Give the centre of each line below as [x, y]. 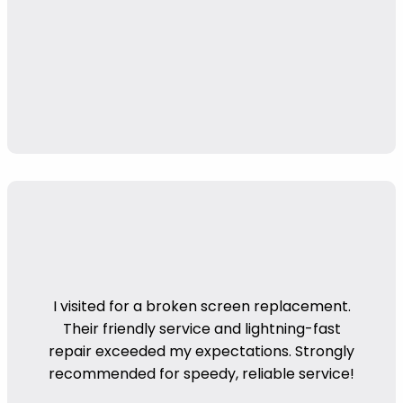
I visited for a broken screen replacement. [201, 306]
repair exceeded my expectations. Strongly [201, 351]
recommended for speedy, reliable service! [201, 373]
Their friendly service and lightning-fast [201, 328]
